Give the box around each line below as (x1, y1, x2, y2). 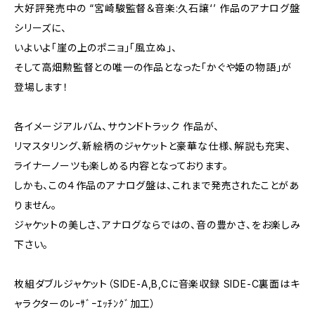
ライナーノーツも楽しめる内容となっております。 (14, 160, 229, 172)
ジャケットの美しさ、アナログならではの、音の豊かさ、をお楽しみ (14, 219, 301, 231)
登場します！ (14, 81, 69, 93)
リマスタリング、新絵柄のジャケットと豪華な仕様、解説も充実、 (14, 140, 291, 152)
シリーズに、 (14, 22, 67, 34)
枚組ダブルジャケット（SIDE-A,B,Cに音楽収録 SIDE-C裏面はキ (14, 278, 300, 290)
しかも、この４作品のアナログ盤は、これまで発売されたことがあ (14, 179, 300, 191)
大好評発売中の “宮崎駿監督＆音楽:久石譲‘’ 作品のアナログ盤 (14, 2, 300, 14)
